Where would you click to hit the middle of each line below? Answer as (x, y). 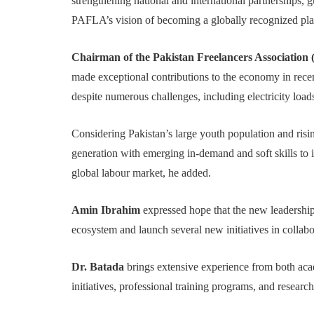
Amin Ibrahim (107, 210)
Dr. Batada (99, 267)
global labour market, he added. (141, 173)
